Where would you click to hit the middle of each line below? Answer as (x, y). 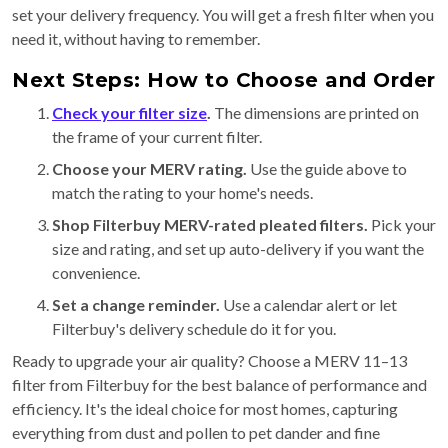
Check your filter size (129, 113)
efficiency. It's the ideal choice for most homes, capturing (205, 409)
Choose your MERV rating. (149, 169)
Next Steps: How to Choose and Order (224, 80)
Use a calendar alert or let (308, 305)
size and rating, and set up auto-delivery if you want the (238, 249)
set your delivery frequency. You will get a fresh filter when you (223, 15)
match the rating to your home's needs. (182, 193)
